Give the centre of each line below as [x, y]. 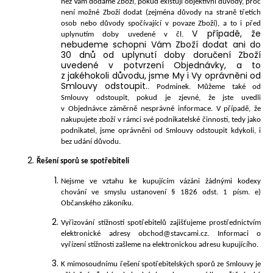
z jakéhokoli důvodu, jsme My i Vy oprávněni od [161, 76]
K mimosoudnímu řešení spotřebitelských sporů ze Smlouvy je [161, 264]
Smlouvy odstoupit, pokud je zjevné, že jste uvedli [161, 98]
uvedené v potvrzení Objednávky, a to [161, 66]
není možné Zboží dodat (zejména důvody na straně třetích [161, 13]
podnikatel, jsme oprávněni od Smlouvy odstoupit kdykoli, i [161, 131]
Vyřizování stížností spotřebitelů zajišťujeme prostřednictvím [161, 222]
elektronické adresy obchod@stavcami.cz [134, 233]
